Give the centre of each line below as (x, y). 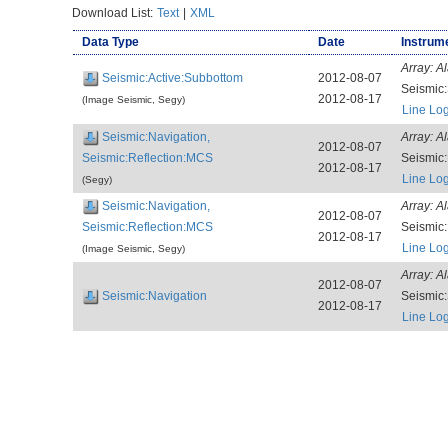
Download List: (114, 12)
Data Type (110, 41)
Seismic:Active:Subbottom (172, 77)
